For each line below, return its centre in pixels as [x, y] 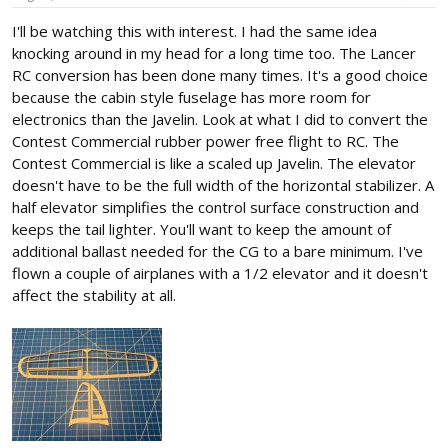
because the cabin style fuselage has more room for [191, 96]
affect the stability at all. [94, 294]
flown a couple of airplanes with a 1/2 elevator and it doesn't [220, 272]
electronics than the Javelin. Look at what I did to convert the [220, 118]
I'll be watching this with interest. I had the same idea [194, 30]
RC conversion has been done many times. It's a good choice [220, 74]
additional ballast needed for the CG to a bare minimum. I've [217, 250]
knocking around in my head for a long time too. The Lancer [214, 52]
